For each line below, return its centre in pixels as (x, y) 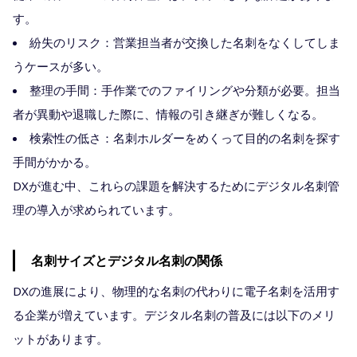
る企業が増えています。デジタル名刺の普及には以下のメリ (174, 314)
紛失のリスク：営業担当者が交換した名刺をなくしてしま (185, 42)
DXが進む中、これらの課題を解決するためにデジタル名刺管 (176, 185)
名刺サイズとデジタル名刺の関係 (127, 260)
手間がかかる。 (55, 161)
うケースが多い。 (61, 66)
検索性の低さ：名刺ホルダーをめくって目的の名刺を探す (185, 137)
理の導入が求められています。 (96, 209)
